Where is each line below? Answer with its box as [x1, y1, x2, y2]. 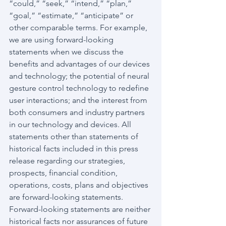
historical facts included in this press [9, 144, 140, 153]
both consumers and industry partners [9, 107, 147, 117]
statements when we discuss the [9, 47, 126, 56]
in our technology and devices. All [9, 120, 133, 129]
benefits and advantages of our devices [9, 59, 152, 69]
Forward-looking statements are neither [9, 204, 152, 214]
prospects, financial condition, [9, 168, 120, 178]
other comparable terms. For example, [9, 23, 149, 32]
